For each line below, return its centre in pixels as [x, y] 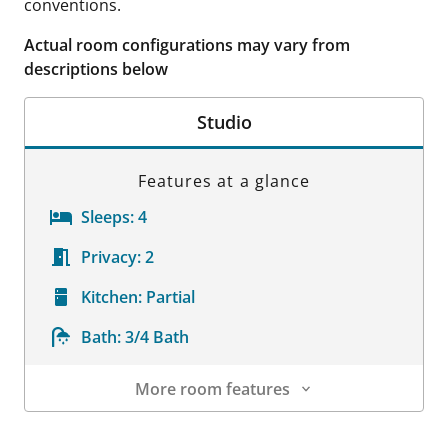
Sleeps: [107, 217]
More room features [212, 389]
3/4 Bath [157, 337]
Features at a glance [224, 181]
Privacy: [111, 257]
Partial [170, 297]
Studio [224, 122]
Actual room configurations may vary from [187, 45]
